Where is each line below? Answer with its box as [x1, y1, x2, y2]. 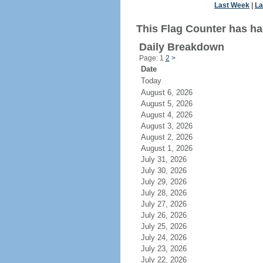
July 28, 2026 [140, 188, 201, 197]
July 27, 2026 [140, 200, 201, 208]
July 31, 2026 [140, 155, 201, 164]
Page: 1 [139, 54, 166, 62]
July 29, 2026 [140, 177, 201, 186]
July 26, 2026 [140, 211, 201, 220]
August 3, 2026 [140, 122, 207, 130]
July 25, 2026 [140, 222, 201, 231]
